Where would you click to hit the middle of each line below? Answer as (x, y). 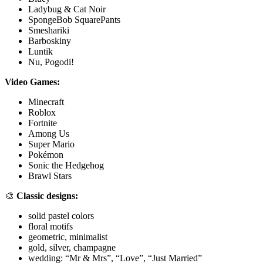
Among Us (49, 133)
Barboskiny (50, 41)
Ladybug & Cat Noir (67, 9)
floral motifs (50, 226)
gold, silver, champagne (72, 247)
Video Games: (32, 82)
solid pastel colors (61, 215)
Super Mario (51, 144)
